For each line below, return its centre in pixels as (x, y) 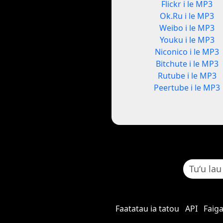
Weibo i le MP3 (187, 28)
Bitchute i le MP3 (187, 64)
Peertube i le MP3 (187, 88)
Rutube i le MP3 (187, 76)
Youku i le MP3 (187, 40)
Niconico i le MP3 (187, 52)
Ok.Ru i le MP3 (187, 16)
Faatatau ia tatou (147, 209)
